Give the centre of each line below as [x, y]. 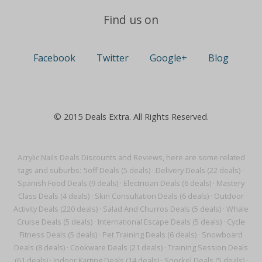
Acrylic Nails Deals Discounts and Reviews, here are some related [131, 158]
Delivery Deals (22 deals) [198, 170]
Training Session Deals [208, 248]
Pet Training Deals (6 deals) [149, 235]
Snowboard [222, 235]
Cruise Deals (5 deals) [55, 222]
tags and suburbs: [50, 170]
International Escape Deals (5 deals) [160, 222]
